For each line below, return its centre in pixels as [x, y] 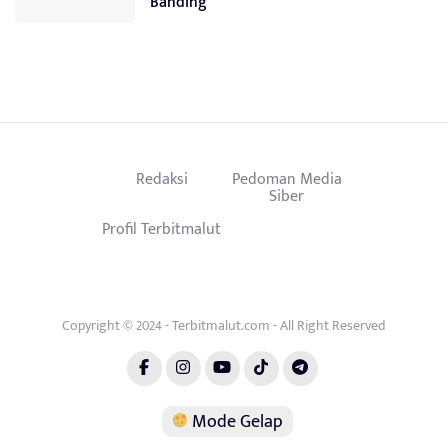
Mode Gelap [235, 421]
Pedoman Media [286, 178]
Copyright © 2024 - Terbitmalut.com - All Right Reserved [224, 325]
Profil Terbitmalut [161, 228]
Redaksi [161, 178]
